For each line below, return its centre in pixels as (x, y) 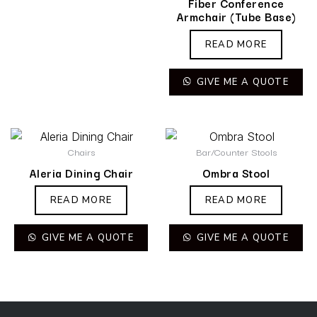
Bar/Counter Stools (236, 152)
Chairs (81, 152)
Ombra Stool (236, 172)
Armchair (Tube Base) (236, 17)
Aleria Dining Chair (81, 172)
